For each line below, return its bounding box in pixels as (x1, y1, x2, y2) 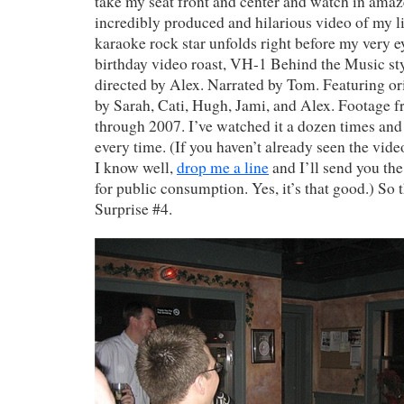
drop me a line (177, 156, 269, 178)
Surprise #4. (95, 197, 172, 219)
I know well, (95, 156, 177, 178)
